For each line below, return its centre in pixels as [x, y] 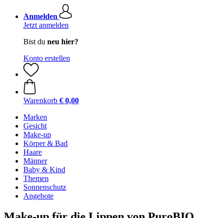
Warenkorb [40, 100]
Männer [35, 161]
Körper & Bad [45, 143]
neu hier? [63, 42]
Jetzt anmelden [46, 25]
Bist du [35, 42]
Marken [35, 117]
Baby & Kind [44, 170]
